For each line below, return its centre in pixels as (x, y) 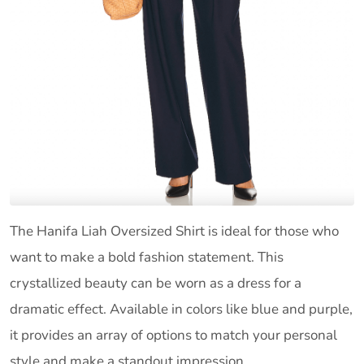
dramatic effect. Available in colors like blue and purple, (181, 310)
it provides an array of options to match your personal (173, 336)
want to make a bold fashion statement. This (147, 258)
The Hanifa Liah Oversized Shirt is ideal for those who (174, 232)
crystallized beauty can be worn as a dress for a (156, 284)
